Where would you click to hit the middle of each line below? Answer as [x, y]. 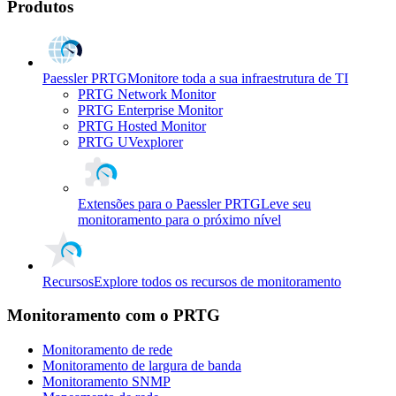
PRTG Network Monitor [147, 94]
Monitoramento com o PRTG [114, 316]
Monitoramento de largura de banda [142, 366]
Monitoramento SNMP [107, 382]
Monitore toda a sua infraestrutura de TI [238, 78]
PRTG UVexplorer [130, 141]
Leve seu [286, 203]
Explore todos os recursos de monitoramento [217, 281]
